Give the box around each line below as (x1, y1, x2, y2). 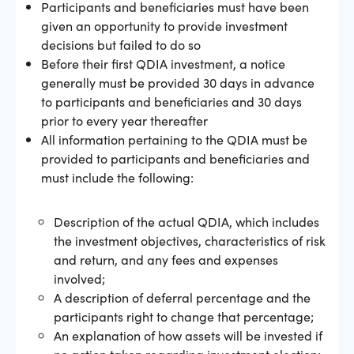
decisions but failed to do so (41, 35, 201, 53)
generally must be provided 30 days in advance (41, 73, 314, 91)
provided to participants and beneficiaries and (41, 149, 310, 167)
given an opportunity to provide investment (41, 16, 288, 34)
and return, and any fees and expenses (54, 250, 278, 268)
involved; (54, 269, 105, 287)
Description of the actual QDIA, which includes (54, 212, 319, 230)
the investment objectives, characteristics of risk (54, 231, 326, 249)
